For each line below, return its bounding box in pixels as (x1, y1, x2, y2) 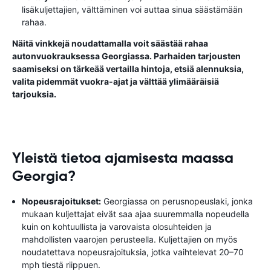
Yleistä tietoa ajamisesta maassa (12, 149, 233, 167)
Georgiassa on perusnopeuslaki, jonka (101, 196, 253, 206)
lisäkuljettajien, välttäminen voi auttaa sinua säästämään (22, 4, 243, 15)
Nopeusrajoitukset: (22, 196, 101, 206)
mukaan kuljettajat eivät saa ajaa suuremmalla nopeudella (22, 209, 249, 219)
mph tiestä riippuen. (22, 260, 100, 270)
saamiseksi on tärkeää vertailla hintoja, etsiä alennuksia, (12, 64, 244, 74)
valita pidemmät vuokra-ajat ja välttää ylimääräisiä (12, 76, 219, 87)
